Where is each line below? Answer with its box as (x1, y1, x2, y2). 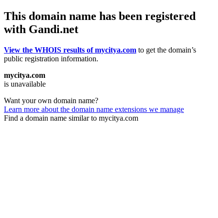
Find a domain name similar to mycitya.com (4, 113, 138, 122)
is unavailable (4, 79, 46, 88)
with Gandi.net (4, 22, 78, 36)
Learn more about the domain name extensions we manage (4, 105, 184, 113)
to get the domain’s (136, 45, 196, 54)
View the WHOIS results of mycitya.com (4, 45, 136, 54)
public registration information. (4, 54, 98, 63)
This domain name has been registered (4, 9, 196, 22)
